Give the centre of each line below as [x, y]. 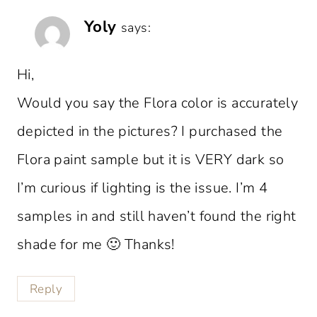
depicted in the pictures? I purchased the [150, 131]
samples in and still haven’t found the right [157, 216]
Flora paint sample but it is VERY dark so [151, 159]
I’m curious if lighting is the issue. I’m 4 [143, 188]
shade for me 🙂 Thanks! [96, 244]
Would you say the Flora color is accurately [158, 103]
